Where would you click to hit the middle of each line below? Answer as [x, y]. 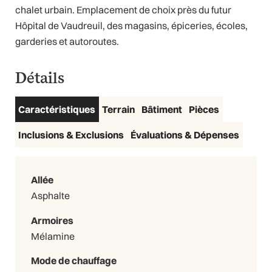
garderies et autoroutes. [67, 42]
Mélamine [53, 236]
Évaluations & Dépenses [185, 135]
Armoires [52, 220]
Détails [40, 77]
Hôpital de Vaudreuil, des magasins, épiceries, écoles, [131, 26]
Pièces [204, 110]
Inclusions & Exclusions [71, 135]
